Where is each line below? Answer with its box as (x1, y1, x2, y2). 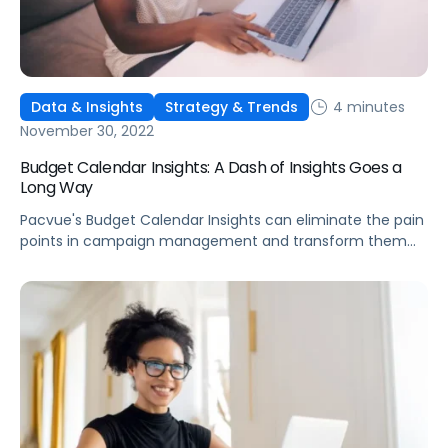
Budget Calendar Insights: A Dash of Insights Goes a (20, 156, 402, 180)
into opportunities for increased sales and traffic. (20, 252, 362, 273)
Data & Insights (31, 97, 143, 118)
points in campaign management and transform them (20, 231, 407, 252)
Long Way (20, 176, 93, 200)
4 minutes (329, 96, 405, 117)
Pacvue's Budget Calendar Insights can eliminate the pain (20, 210, 424, 231)
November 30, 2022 (20, 121, 154, 142)
